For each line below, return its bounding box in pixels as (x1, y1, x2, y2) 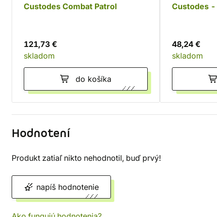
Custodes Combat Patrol (24, 1, 117, 11)
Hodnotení (12, 126, 70, 141)
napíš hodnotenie (36, 182, 99, 192)
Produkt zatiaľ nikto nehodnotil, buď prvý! (12, 153, 161, 163)
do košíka (76, 74, 111, 84)
